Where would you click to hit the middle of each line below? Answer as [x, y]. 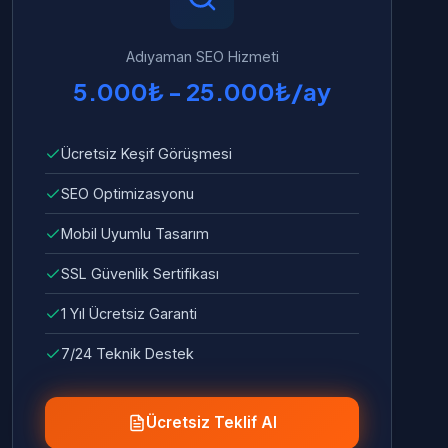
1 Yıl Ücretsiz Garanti [129, 313]
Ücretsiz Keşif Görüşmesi [146, 153]
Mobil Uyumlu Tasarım [135, 233]
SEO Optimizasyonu [127, 193]
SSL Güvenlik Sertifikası [140, 273]
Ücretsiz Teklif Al [211, 422]
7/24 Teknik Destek [127, 353]
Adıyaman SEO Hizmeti [202, 56]
